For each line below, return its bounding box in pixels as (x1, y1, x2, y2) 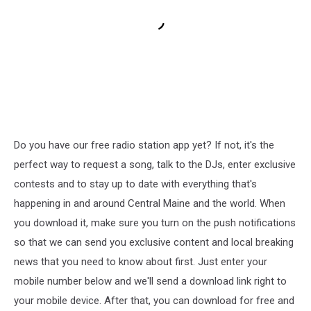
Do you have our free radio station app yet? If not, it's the (14, 138, 274, 151)
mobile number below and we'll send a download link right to (14, 274, 287, 287)
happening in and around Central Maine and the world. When (14, 196, 285, 210)
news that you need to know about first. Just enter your (14, 255, 267, 268)
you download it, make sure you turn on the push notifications (14, 216, 296, 229)
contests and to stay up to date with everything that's (14, 177, 257, 190)
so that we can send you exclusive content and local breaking (14, 235, 294, 249)
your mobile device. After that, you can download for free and (14, 294, 294, 307)
